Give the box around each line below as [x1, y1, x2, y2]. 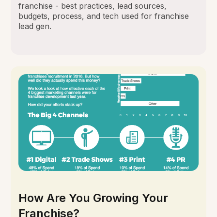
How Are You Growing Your [18, 190, 169, 205]
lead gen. [18, 21, 52, 31]
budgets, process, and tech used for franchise [18, 11, 189, 21]
